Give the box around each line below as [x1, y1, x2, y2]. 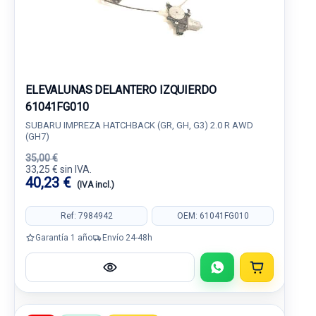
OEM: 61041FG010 [176, 210, 249, 221]
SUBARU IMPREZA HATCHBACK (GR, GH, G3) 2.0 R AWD [25, 120, 253, 130]
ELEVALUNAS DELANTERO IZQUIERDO [25, 83, 217, 97]
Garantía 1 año [35, 232, 92, 243]
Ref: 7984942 [60, 210, 113, 221]
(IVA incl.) [77, 180, 114, 190]
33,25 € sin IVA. [25, 164, 92, 175]
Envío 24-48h [102, 232, 152, 243]
